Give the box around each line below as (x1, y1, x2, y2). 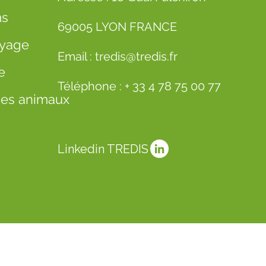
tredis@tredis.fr (94, 49, 180, 64)
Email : (57, 49, 95, 64)
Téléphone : (57, 79, 125, 93)
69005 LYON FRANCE (57, 20, 177, 34)
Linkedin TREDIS (57, 142, 148, 156)
